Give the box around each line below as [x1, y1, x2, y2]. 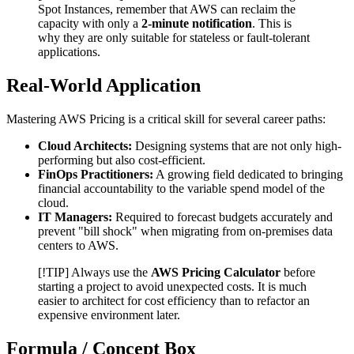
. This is [252, 16, 292, 30]
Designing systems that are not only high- [132, 138, 341, 153]
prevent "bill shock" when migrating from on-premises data [38, 224, 333, 238]
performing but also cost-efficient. [38, 153, 205, 167]
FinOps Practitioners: [38, 167, 153, 181]
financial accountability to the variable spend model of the [38, 181, 325, 195]
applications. [38, 44, 100, 58]
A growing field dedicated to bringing [153, 167, 343, 181]
